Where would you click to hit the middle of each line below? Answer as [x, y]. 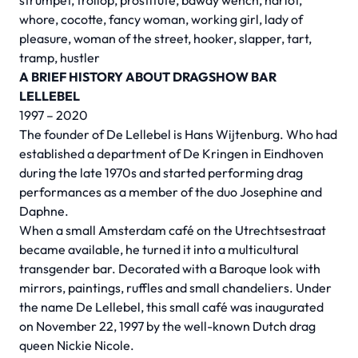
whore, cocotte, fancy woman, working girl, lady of [161, 19]
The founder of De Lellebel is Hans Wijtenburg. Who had [178, 134]
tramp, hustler [60, 58]
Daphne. [44, 211]
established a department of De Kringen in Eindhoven [171, 153]
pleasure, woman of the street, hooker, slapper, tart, [165, 38]
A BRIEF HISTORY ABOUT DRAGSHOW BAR [148, 77]
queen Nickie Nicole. [77, 345]
